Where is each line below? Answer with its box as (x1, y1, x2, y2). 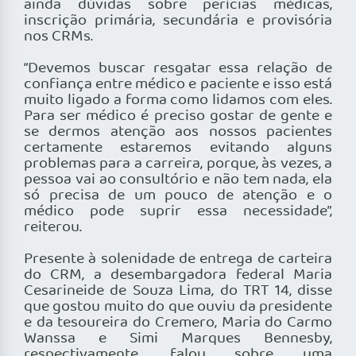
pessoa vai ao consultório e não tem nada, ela (24, 168, 332, 192)
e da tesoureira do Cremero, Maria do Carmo (24, 311, 332, 335)
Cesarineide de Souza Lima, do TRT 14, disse (24, 279, 332, 304)
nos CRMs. (24, 25, 93, 49)
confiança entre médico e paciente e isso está (24, 72, 332, 97)
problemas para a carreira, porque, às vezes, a (24, 152, 332, 176)
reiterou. (24, 215, 82, 240)
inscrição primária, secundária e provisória (24, 9, 332, 33)
